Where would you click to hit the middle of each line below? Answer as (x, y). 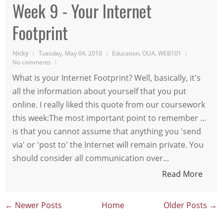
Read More (182, 174)
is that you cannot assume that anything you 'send (107, 131)
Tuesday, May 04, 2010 (70, 53)
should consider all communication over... (91, 158)
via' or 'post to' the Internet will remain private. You (108, 144)
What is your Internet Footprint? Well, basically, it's (107, 78)
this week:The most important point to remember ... (109, 118)
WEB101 (170, 53)
